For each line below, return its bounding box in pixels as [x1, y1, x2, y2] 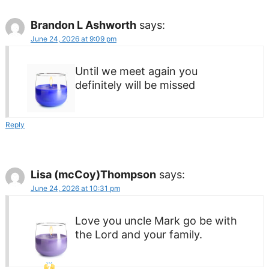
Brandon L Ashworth [30, 18, 136, 31]
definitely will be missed [74, 78, 195, 91]
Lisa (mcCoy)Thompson [30, 168, 156, 181]
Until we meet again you [74, 64, 198, 77]
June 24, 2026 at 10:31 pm [30, 183, 120, 193]
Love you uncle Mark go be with [74, 214, 237, 227]
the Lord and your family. [74, 228, 202, 241]
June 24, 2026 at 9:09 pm [30, 34, 116, 43]
